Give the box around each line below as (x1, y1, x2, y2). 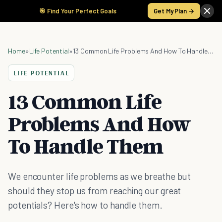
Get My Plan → (154, 7, 194, 15)
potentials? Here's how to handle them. (8, 199, 163, 211)
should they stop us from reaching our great (8, 185, 181, 196)
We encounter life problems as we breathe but (8, 170, 191, 182)
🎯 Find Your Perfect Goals (39, 7, 116, 15)
